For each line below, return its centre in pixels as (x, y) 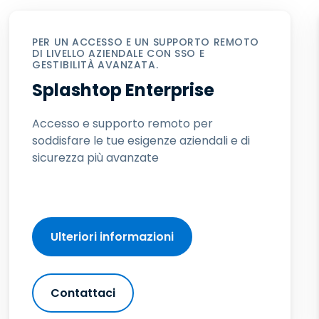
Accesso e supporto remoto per (123, 124)
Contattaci (83, 293)
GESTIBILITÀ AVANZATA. (95, 65)
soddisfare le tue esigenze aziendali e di (141, 141)
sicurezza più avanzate (96, 158)
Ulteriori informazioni (113, 237)
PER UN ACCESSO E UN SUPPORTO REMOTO (146, 42)
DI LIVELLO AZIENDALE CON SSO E (119, 53)
